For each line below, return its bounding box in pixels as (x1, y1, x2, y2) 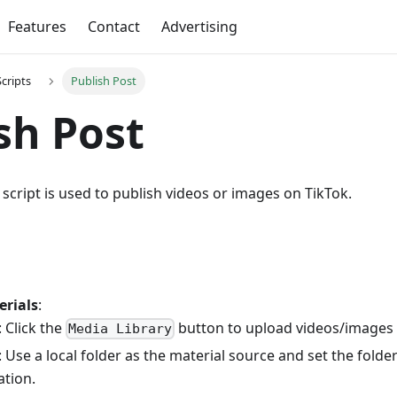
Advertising (160, 17, 237, 36)
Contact (87, 17, 140, 36)
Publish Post (70, 73, 136, 90)
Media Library (68, 321, 173, 338)
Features (7, 17, 66, 36)
